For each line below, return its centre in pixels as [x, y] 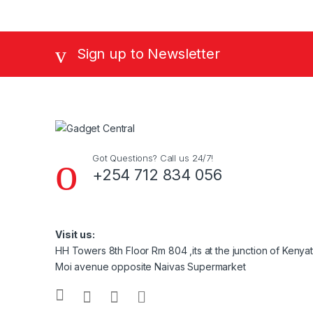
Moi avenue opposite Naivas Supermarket [151, 266]
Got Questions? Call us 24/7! [152, 158]
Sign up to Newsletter [148, 54]
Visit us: [75, 234]
